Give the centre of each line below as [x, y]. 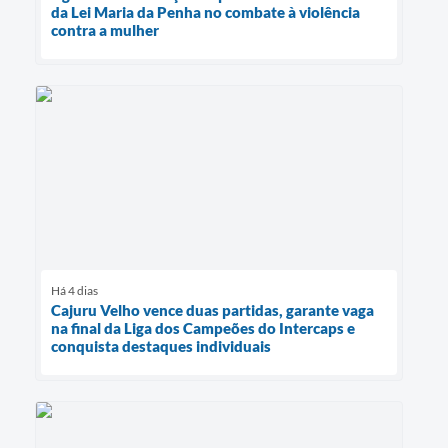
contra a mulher [105, 30]
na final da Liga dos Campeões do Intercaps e [203, 328]
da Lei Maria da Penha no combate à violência [205, 12]
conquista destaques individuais [161, 346]
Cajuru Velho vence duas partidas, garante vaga [212, 310]
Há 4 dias [74, 291]
